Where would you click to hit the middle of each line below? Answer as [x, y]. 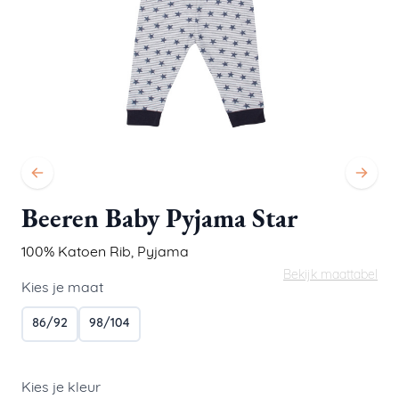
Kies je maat [62, 289]
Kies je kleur [61, 389]
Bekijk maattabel [330, 276]
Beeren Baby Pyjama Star [159, 221]
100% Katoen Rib [76, 253]
